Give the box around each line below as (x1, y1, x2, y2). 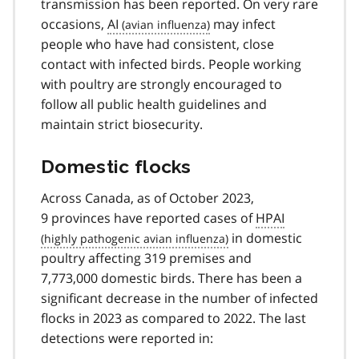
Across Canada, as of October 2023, (41, 188, 254, 207)
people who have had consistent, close (41, 34, 274, 53)
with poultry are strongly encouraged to (41, 75, 282, 93)
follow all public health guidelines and (41, 95, 267, 113)
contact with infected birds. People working (41, 54, 301, 73)
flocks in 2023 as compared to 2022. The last (41, 309, 306, 327)
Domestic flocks (41, 155, 192, 177)
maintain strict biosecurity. (41, 115, 203, 133)
